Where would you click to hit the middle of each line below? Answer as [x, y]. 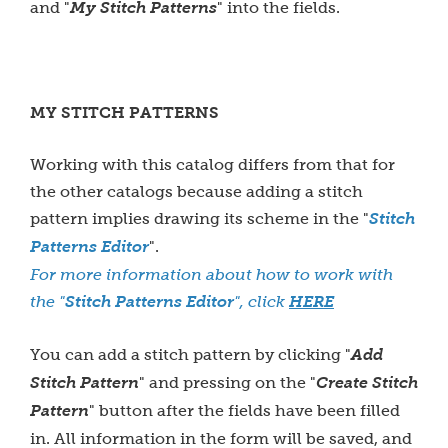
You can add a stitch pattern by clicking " [190, 354]
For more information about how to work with [211, 274]
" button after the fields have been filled [244, 410]
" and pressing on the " [227, 382]
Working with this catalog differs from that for [212, 164]
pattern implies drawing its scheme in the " [199, 218]
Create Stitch [367, 383]
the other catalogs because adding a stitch [196, 191]
